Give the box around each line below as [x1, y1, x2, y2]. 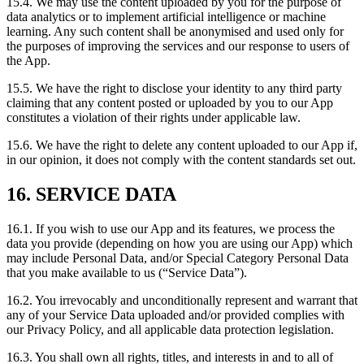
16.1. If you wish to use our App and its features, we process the [6, 221, 335, 236]
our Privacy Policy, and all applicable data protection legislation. [6, 322, 334, 336]
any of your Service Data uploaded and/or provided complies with [6, 307, 344, 322]
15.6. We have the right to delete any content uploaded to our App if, [6, 138, 357, 152]
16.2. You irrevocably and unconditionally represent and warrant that [6, 292, 357, 307]
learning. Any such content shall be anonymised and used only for [6, 24, 344, 38]
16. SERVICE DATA [6, 183, 176, 205]
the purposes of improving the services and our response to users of [6, 39, 349, 53]
